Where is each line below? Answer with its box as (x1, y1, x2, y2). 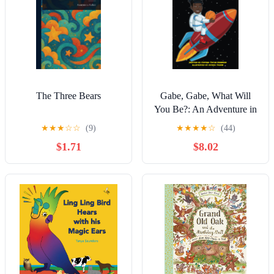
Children (188, 131, 223, 142)
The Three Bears (36, 91, 101, 102)
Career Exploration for (162, 117, 249, 128)
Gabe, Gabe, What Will (160, 91, 251, 102)
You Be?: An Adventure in (154, 104, 257, 115)
